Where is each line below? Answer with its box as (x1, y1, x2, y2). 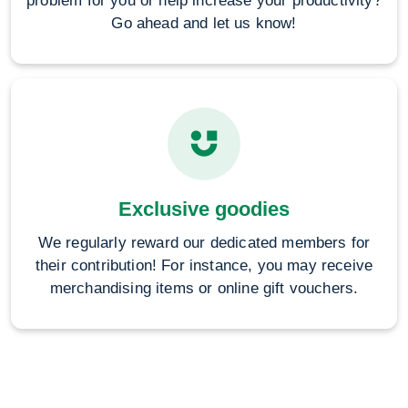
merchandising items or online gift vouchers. (49, 280, 359, 297)
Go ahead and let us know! (111, 15, 297, 32)
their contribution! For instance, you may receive (35, 257, 373, 274)
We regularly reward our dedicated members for (37, 234, 371, 251)
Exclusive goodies (118, 198, 290, 220)
